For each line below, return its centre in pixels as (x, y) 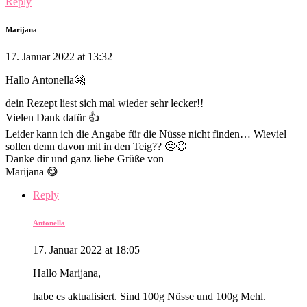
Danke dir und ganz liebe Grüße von (85, 158)
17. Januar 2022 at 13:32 (59, 56)
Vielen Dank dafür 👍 (52, 117)
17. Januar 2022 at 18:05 (86, 249)
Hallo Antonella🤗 (45, 79)
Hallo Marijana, (67, 273)
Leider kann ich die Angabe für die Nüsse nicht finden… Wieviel (146, 134)
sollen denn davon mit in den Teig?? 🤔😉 (96, 146)
